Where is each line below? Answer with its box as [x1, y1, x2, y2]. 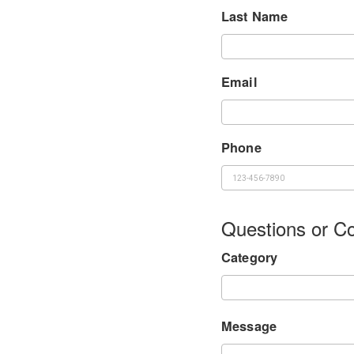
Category [221, 248, 278, 266]
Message [221, 317, 277, 335]
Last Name [221, 7, 288, 25]
